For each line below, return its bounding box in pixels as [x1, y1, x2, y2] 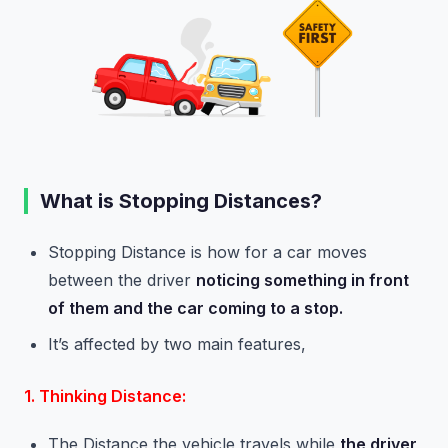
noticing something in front [196, 270, 409, 291]
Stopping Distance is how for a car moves [48, 242, 367, 263]
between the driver [48, 270, 196, 291]
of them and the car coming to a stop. [48, 298, 343, 319]
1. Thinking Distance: [24, 386, 186, 407]
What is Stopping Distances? [40, 189, 322, 214]
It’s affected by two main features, [48, 334, 306, 355]
